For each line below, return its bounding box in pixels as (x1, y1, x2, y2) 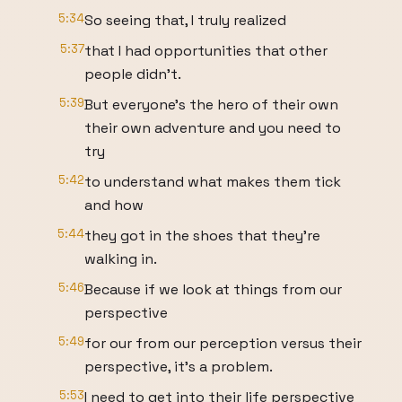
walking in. (84, 249, 157, 268)
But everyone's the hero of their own (84, 95, 338, 114)
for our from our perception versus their (84, 334, 362, 353)
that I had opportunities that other (84, 41, 328, 60)
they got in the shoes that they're (84, 226, 320, 245)
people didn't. (84, 65, 181, 83)
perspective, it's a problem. (84, 357, 273, 376)
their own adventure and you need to (84, 118, 341, 137)
